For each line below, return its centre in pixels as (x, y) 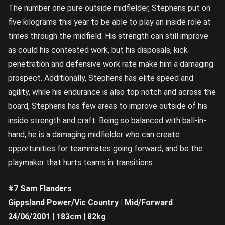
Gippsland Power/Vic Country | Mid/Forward (90, 202)
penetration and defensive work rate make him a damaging (111, 64)
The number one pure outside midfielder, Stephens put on (109, 8)
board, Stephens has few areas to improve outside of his (108, 106)
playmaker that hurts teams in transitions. (81, 162)
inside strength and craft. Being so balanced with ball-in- (107, 120)
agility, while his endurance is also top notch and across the (112, 92)
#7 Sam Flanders (40, 188)
